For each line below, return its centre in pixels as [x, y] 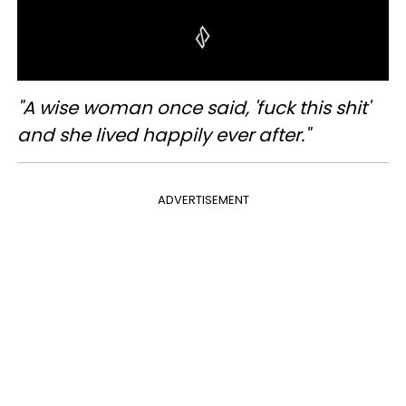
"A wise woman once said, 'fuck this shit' [193, 108]
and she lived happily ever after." [164, 135]
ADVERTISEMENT [203, 200]
